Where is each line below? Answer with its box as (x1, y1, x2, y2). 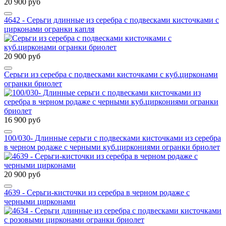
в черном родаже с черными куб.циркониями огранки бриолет (4, 143, 220, 152)
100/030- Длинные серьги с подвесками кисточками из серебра (4, 134, 221, 143)
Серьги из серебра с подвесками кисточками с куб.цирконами (4, 70, 218, 79)
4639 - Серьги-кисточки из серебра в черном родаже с (4, 188, 190, 197)
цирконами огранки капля (4, 25, 94, 34)
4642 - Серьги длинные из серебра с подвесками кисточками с (4, 16, 219, 25)
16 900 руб (4, 116, 40, 125)
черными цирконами (4, 197, 76, 206)
